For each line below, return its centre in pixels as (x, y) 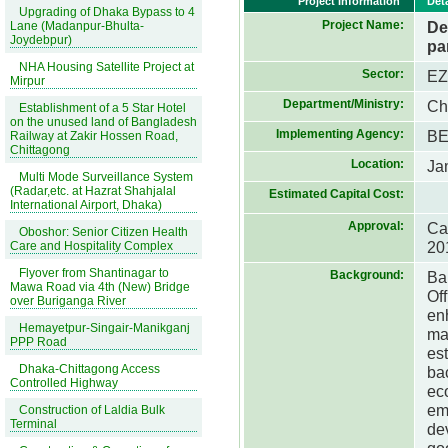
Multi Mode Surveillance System (106, 177)
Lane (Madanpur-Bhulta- (77, 26)
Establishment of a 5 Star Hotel (102, 108)
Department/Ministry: (344, 104)
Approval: (376, 226)
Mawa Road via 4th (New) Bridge (100, 287)
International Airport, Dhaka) (86, 205)
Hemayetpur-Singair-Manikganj (104, 328)
